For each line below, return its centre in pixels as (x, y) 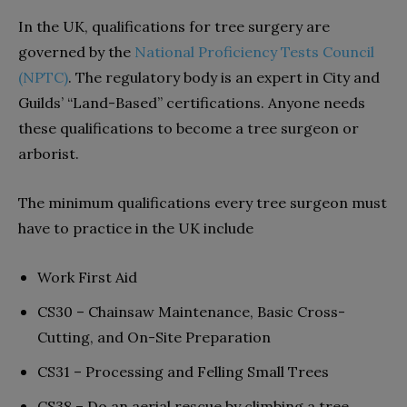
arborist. (49, 153)
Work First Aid (87, 277)
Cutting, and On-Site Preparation (154, 337)
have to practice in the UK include (136, 228)
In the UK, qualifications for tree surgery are (174, 26)
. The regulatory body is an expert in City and (224, 77)
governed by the (76, 51)
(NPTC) (43, 77)
